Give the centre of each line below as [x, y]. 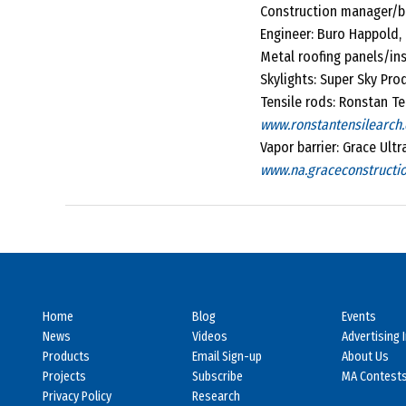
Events [359, 317]
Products [66, 357]
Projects [64, 377]
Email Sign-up [227, 357]
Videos [210, 337]
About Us [365, 357]
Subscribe [217, 377]
